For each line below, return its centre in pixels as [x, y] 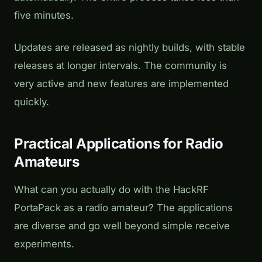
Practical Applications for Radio [119, 143]
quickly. [32, 101]
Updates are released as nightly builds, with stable [130, 47]
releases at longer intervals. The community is [120, 65]
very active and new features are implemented [121, 83]
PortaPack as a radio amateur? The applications [123, 207]
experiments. [44, 244]
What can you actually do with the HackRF [111, 189]
